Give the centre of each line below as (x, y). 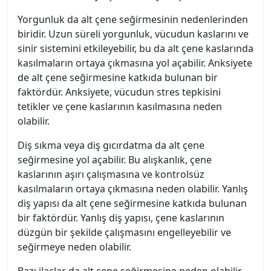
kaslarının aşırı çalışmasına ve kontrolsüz (111, 174)
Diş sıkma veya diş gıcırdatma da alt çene (111, 145)
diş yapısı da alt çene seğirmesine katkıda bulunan (132, 203)
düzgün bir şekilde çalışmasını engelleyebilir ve (124, 232)
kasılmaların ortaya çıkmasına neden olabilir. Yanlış (133, 189)
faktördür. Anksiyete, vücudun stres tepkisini (119, 92)
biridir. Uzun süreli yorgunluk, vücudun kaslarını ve (133, 34)
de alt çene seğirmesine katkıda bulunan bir (118, 77)
